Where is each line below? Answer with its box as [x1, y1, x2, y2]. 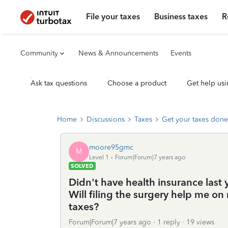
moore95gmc [89, 142, 133, 152]
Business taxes [154, 12, 208, 21]
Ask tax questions [31, 79, 87, 88]
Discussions [87, 115, 125, 124]
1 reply [157, 218, 180, 226]
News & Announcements [78, 49, 158, 58]
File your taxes [86, 12, 140, 21]
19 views [186, 218, 214, 226]
